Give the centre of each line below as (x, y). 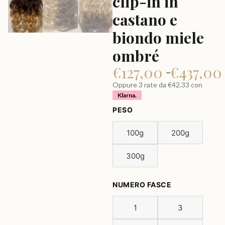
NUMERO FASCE (142, 185)
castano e (145, 20)
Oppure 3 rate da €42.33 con (157, 85)
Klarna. (127, 95)
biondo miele (158, 38)
